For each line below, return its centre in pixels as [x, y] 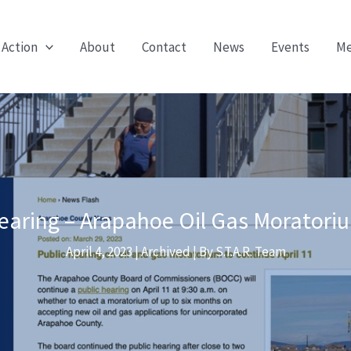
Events [290, 47]
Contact [164, 47]
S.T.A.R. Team [250, 251]
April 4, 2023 [100, 251]
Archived [165, 251]
